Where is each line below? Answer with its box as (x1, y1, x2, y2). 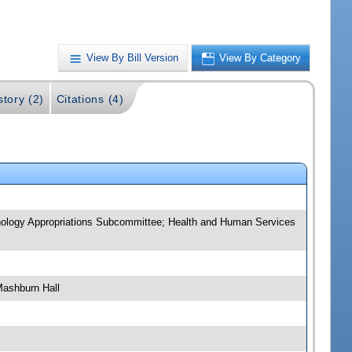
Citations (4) (56, 92, 124, 105)
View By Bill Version (86, 51, 179, 64)
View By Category (219, 51, 302, 64)
